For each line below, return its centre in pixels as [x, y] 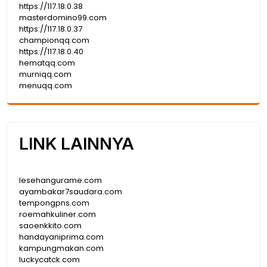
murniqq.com [45, 74]
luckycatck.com [49, 259]
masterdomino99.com [63, 17]
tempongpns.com [54, 203]
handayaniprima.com [61, 237]
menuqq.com [46, 85]
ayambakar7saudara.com [71, 191]
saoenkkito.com [50, 225]
